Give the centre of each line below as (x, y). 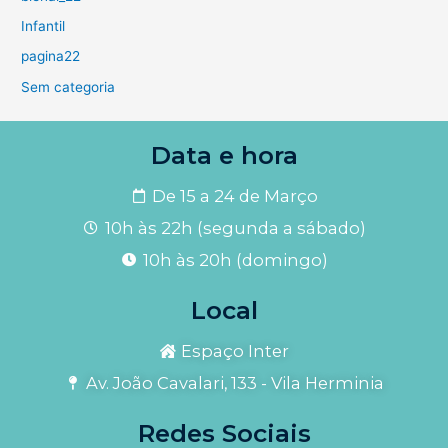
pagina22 (51, 56)
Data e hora (224, 155)
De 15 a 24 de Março (235, 196)
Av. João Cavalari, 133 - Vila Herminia (235, 383)
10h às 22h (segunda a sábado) (235, 228)
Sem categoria (68, 86)
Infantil (43, 26)
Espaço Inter (235, 351)
